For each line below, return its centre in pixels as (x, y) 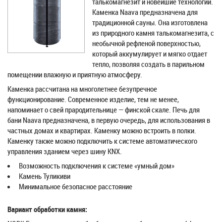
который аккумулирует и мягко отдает (150, 54)
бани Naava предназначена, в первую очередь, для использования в (109, 120)
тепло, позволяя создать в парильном (148, 64)
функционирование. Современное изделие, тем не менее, (93, 99)
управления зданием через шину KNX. (65, 151)
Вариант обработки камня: (47, 209)
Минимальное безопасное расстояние (75, 186)
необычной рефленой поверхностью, (146, 43)
